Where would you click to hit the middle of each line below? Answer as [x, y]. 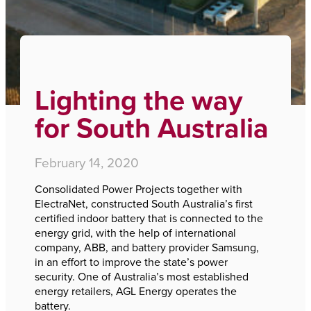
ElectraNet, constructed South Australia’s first [144, 204]
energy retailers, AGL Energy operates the [136, 292]
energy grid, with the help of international [135, 233]
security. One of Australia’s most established [142, 277]
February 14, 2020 [87, 162]
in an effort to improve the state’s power [131, 262]
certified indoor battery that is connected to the [149, 219]
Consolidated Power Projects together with [138, 190]
